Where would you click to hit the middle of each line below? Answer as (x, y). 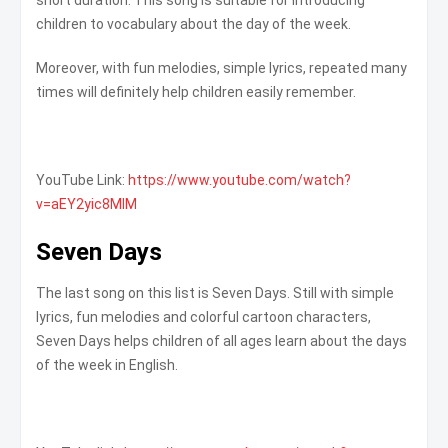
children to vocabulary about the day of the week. (193, 23)
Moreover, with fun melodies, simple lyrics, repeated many (221, 67)
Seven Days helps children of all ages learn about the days (221, 340)
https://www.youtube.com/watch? (239, 179)
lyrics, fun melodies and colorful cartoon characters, (203, 316)
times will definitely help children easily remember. (196, 91)
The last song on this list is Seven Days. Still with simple (215, 292)
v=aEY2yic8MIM (86, 203)
